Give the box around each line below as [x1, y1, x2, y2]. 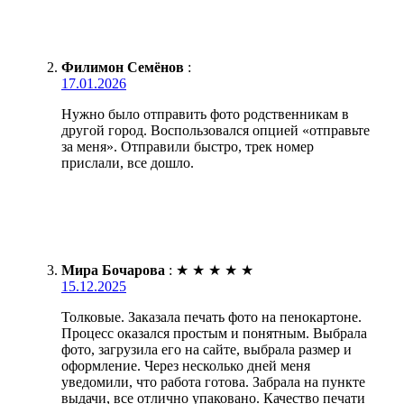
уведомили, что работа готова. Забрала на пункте [61, 373, 365, 390]
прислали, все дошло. [61, 154, 194, 170]
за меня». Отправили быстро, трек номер [61, 138, 314, 154]
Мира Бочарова [61, 262, 165, 278]
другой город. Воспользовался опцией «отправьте [61, 122, 370, 138]
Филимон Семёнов [61, 59, 184, 75]
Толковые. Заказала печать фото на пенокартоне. [61, 308, 362, 325]
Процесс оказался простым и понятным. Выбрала [61, 325, 367, 341]
